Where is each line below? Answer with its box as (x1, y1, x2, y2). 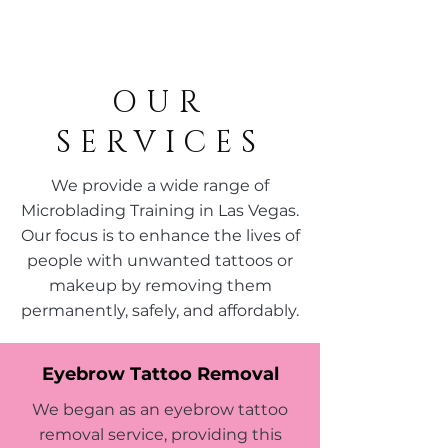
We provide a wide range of (51, 176, 269, 195)
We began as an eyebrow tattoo (32, 400, 288, 419)
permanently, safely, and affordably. (21, 301, 299, 320)
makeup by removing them (48, 276, 272, 295)
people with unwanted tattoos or (27, 251, 293, 270)
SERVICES (55, 123, 265, 163)
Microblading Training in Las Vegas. (21, 201, 299, 220)
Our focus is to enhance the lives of (20, 226, 300, 245)
